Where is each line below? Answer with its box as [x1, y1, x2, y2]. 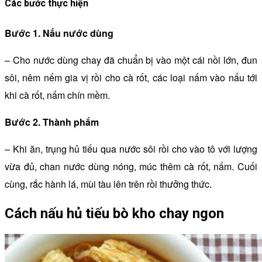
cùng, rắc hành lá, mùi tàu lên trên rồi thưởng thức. [5, 177, 212, 191]
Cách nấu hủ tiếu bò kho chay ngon [5, 205, 224, 222]
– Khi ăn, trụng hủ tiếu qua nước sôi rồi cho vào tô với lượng [5, 142, 257, 156]
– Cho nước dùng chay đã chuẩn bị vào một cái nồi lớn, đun [5, 53, 257, 67]
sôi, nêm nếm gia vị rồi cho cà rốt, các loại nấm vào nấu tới [5, 70, 257, 84]
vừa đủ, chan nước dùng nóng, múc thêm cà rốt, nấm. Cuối [5, 159, 257, 173]
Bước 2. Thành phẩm [5, 115, 99, 129]
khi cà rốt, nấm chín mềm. [5, 88, 110, 102]
